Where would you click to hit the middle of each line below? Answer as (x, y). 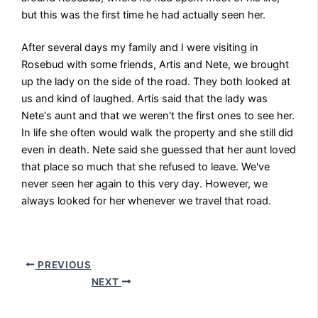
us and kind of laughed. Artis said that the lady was (145, 98)
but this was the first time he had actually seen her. (144, 15)
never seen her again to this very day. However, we (145, 183)
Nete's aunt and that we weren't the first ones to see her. (158, 115)
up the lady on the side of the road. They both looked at (156, 81)
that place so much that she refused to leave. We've (146, 166)
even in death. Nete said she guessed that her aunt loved (159, 149)
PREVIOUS (63, 264)
